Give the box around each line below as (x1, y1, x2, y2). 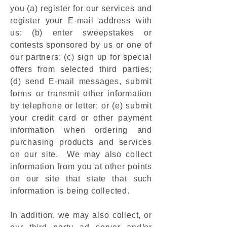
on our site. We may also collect (10, 150, 152, 159)
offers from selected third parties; (10, 65, 152, 73)
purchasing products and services (10, 138, 152, 146)
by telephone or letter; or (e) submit (10, 101, 152, 110)
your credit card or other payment (10, 113, 152, 122)
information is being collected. (10, 186, 130, 195)
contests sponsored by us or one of (10, 41, 152, 49)
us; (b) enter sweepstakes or (10, 28, 152, 37)
